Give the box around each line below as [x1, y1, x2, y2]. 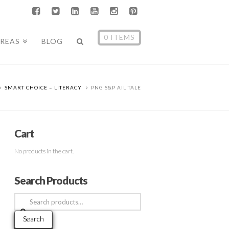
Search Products [14, 174, 88, 187]
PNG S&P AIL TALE [91, 84, 141, 90]
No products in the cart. [14, 147, 74, 155]
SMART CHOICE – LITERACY [5, 84, 82, 90]
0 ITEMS [103, 33, 135, 42]
